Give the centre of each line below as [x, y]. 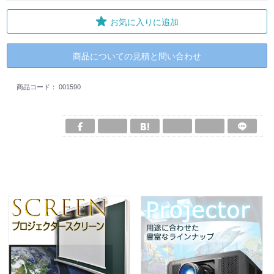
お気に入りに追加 [144, 21]
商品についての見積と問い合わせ [137, 56]
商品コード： [38, 87]
